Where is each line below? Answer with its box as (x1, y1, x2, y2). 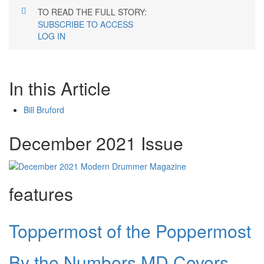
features (9, 180, 73, 206)
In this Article (9, 75, 111, 101)
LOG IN (38, 30, 65, 42)
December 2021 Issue (9, 130, 183, 156)
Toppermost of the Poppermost (9, 217, 251, 243)
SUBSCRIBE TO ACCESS (38, 18, 133, 31)
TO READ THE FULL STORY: (38, 6, 147, 18)
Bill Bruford (24, 104, 64, 116)
